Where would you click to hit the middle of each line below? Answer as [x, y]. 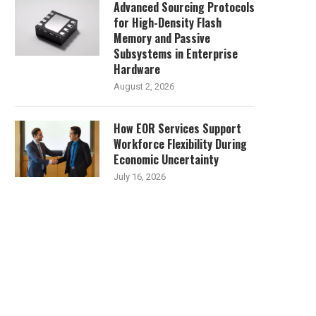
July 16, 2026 [140, 176]
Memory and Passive [162, 38]
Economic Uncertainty [166, 159]
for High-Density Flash [168, 22]
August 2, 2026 [144, 86]
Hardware [137, 69]
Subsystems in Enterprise [176, 53]
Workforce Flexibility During [180, 144]
